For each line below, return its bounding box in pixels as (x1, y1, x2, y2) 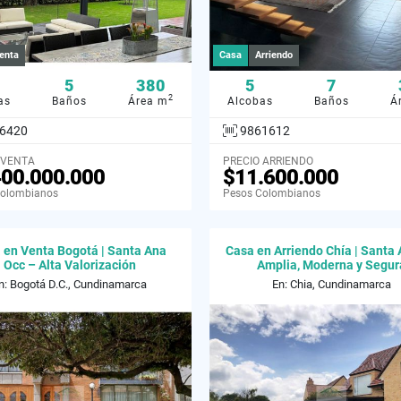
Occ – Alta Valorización (3, 257, 136, 272)
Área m (128, 94, 168, 107)
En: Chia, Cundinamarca (272, 277, 391, 291)
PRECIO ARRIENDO (223, 154, 313, 167)
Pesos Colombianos (223, 186, 320, 200)
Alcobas (227, 94, 273, 107)
